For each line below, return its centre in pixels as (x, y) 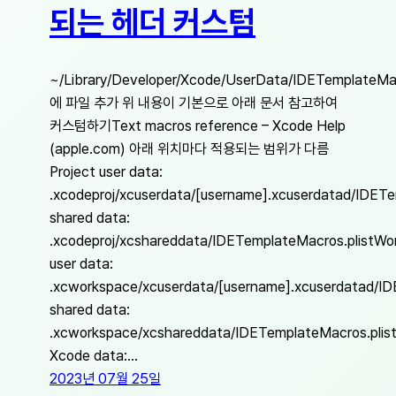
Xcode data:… (94, 355)
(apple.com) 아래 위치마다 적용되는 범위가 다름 (189, 148)
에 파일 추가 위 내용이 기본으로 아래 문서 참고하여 (194, 102)
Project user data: (106, 171)
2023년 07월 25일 (105, 378)
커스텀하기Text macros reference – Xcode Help (198, 125)
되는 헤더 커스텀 (152, 22)
